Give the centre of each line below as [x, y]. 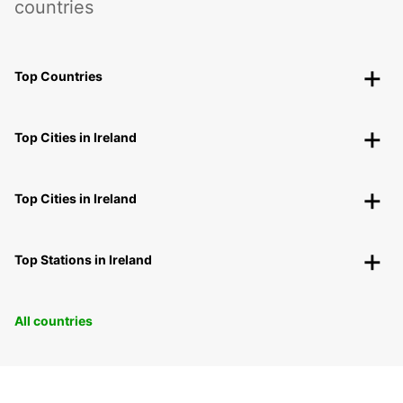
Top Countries [58, 76]
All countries [54, 320]
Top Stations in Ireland [83, 259]
